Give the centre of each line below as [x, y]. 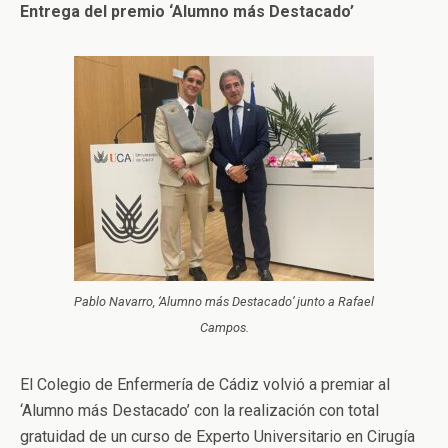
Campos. [224, 328]
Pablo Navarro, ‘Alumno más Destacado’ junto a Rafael [224, 302]
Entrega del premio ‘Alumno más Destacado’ [187, 12]
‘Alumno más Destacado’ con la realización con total [199, 411]
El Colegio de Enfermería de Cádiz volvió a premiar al [205, 385]
